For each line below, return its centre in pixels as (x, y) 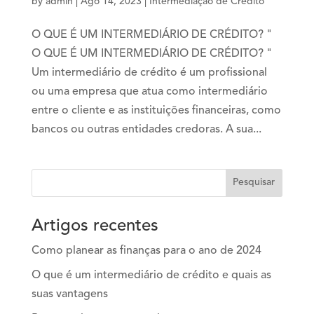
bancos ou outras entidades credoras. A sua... (146, 129)
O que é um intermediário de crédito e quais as (151, 275)
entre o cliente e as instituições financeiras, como (156, 110)
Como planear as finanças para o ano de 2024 (146, 251)
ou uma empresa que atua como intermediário (149, 91)
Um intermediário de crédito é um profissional (149, 73)
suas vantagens (69, 294)
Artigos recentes (95, 226)
